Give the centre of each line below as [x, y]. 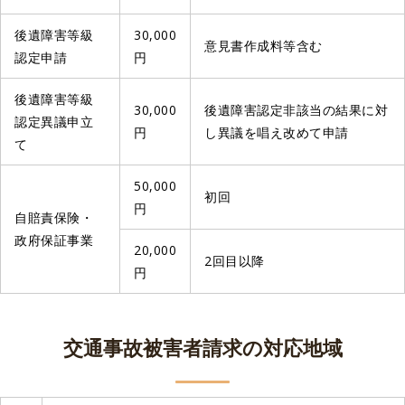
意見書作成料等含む [264, 45]
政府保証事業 [54, 240]
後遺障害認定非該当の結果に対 [296, 109]
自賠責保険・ [54, 217]
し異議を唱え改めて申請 [277, 132]
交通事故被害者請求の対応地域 [202, 348]
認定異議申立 [54, 121]
